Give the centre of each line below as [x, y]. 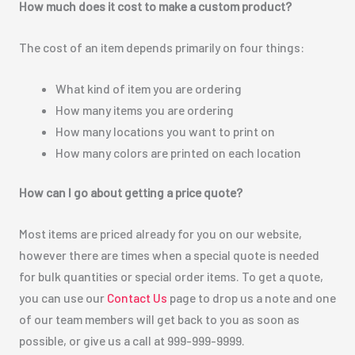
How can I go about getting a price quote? [130, 192]
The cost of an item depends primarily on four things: [161, 47]
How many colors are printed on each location [179, 152]
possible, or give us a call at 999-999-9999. [132, 340]
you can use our [63, 297]
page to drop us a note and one [251, 297]
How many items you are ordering [145, 109]
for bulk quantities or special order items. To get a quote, [171, 276]
